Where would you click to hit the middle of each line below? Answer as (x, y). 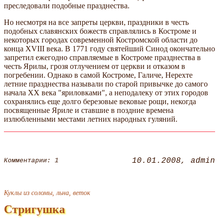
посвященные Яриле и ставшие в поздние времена (89, 110)
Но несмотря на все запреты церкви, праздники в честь (96, 22)
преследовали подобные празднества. (67, 5)
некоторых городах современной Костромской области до (101, 40)
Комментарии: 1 (31, 161)
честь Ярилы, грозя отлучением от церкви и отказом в (95, 66)
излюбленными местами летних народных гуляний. (91, 119)
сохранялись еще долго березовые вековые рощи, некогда (100, 101)
